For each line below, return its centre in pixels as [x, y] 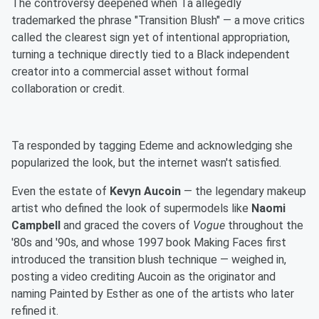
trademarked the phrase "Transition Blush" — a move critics [158, 21]
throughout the [264, 226]
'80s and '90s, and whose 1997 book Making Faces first [149, 243]
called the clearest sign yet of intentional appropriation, [151, 38]
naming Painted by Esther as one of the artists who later [153, 294]
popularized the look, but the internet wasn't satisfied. [146, 163]
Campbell [36, 226]
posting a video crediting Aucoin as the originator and [143, 277]
